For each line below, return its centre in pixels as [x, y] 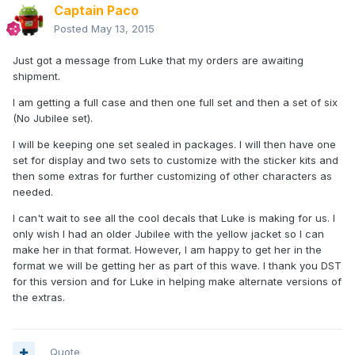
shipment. [36, 76]
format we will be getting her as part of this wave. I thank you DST [177, 266]
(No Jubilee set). [53, 118]
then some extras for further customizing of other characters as [172, 176]
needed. [33, 192]
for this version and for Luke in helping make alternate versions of [177, 282]
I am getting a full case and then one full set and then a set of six [175, 103]
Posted [73, 29]
